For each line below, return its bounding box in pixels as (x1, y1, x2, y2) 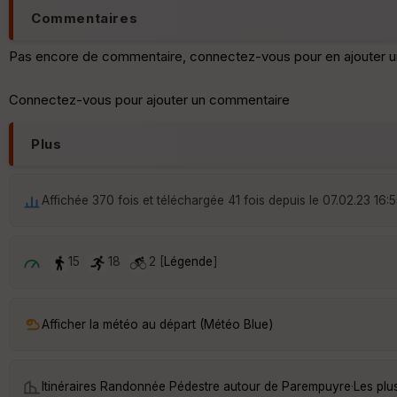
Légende (164, 254, 213, 269)
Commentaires (31, 10, 138, 27)
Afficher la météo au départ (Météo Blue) (42, 316, 273, 331)
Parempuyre (282, 378, 351, 393)
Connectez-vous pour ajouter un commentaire (9, 91, 290, 109)
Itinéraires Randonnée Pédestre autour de (42, 378, 282, 393)
